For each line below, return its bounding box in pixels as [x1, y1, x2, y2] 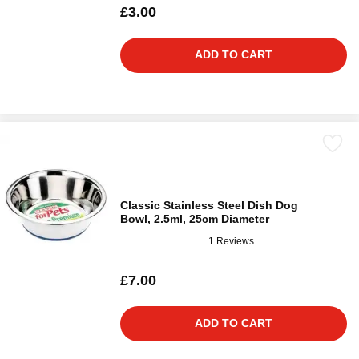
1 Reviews [208, 235, 254, 247]
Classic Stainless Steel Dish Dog [120, 199, 298, 212]
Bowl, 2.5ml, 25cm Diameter [120, 212, 269, 226]
